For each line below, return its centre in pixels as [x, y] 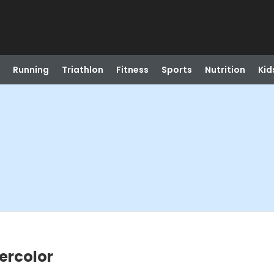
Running [31, 70]
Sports [176, 70]
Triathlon [82, 70]
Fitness [132, 70]
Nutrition [225, 70]
